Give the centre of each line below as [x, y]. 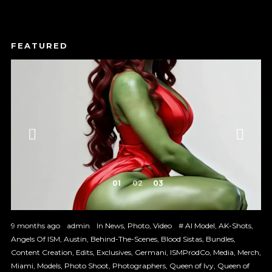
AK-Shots [235, 225]
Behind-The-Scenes [124, 239]
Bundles [219, 239]
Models [49, 265]
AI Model [200, 225]
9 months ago [35, 225]
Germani [150, 252]
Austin [75, 239]
